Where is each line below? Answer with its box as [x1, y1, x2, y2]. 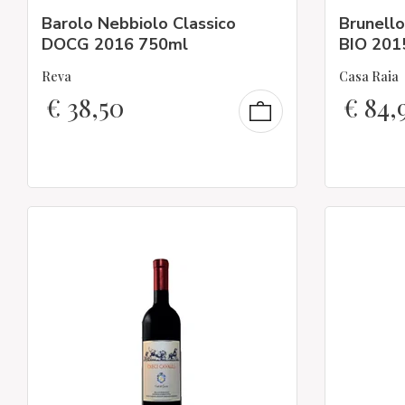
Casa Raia [338, 68, 399, 85]
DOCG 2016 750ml [42, 33, 188, 55]
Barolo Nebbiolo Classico [42, 12, 236, 34]
